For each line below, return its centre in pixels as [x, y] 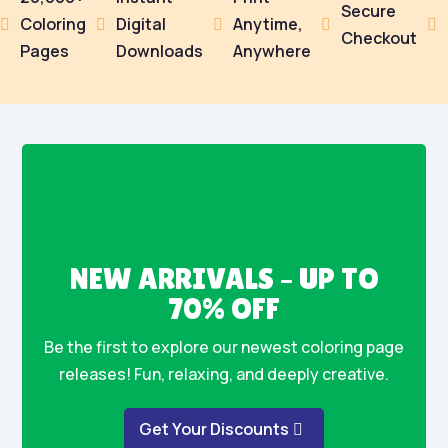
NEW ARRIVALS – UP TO [224, 278]
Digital [141, 24]
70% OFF [224, 308]
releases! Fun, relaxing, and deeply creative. [224, 374]
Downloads [159, 51]
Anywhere [272, 51]
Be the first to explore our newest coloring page [224, 347]
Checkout [379, 37]
